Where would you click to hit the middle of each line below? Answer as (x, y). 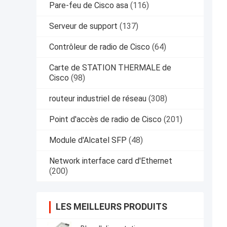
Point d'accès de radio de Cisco (105, 119)
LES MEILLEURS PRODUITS (111, 206)
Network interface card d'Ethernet (111, 161)
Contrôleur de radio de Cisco (100, 47)
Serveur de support (83, 26)
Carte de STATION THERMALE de (110, 67)
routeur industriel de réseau (98, 98)
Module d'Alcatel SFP (88, 140)
